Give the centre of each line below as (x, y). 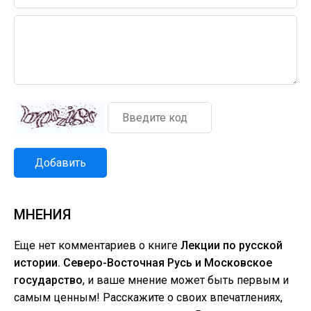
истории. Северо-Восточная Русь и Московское (143, 263)
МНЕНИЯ (42, 215)
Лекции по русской (232, 245)
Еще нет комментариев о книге (97, 245)
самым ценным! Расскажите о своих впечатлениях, (148, 297)
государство (48, 280)
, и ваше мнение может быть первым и (186, 280)
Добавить (60, 163)
